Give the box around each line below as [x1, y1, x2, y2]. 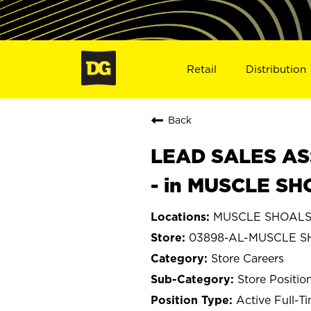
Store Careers [211, 251, 284, 264]
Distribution [246, 62, 307, 75]
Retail [186, 62, 217, 75]
